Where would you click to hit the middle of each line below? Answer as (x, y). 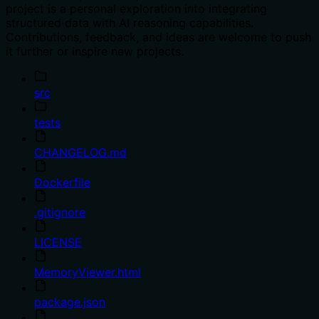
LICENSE (58, 242)
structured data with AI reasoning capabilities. (130, 22)
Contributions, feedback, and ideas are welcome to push (158, 37)
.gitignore (60, 212)
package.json (70, 302)
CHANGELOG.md (80, 152)
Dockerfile (62, 182)
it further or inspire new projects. (95, 51)
